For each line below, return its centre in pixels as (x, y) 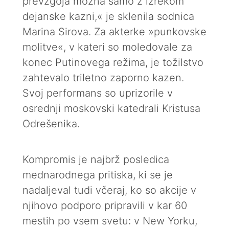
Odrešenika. (51, 124)
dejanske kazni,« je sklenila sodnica (108, 16)
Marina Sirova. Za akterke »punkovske (114, 32)
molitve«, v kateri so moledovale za (107, 47)
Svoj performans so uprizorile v (98, 93)
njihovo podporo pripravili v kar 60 (105, 205)
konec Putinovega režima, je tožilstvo (113, 62)
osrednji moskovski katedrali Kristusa (111, 108)
